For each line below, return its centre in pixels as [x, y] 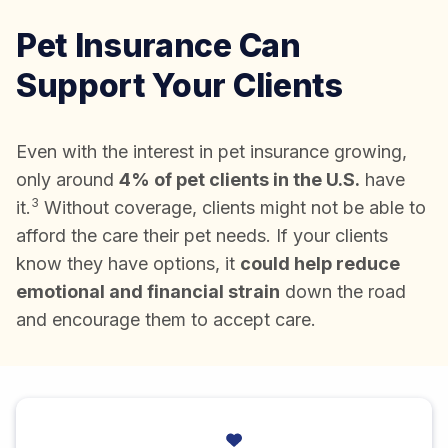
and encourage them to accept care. [166, 320]
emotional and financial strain [148, 292]
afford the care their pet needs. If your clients [202, 236]
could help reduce [320, 264]
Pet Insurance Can [158, 46]
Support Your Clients [179, 86]
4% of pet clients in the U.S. [239, 180]
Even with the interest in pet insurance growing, [211, 152]
